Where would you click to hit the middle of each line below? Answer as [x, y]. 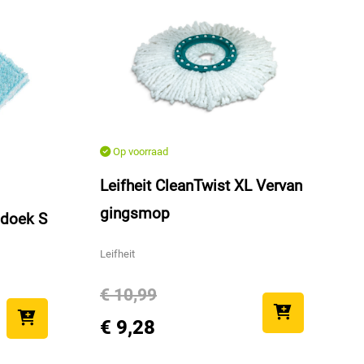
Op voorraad [139, 151]
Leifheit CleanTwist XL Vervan [201, 185]
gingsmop [135, 213]
